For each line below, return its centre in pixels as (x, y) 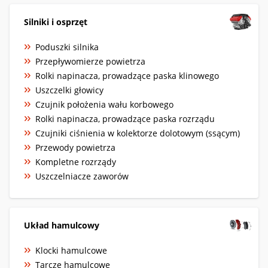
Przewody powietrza (75, 147)
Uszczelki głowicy (69, 90)
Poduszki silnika (67, 47)
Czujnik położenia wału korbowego (104, 104)
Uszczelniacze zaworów (82, 176)
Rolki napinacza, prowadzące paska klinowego (127, 75)
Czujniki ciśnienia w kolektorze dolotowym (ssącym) (138, 133)
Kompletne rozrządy (76, 162)
